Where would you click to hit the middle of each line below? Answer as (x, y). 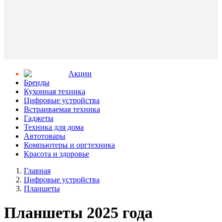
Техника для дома (54, 127)
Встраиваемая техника (62, 109)
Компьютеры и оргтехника (69, 145)
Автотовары (45, 136)
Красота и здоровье (56, 154)
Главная (37, 171)
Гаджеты (39, 118)
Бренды (37, 83)
